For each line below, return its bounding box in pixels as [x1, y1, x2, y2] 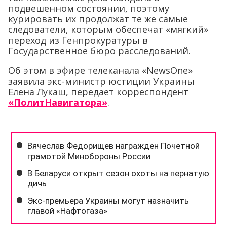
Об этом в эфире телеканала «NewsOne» [8, 64, 193, 77]
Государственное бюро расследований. [8, 44, 191, 57]
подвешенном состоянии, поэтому [8, 2, 169, 14]
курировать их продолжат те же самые [8, 12, 188, 25]
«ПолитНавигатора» [8, 96, 107, 108]
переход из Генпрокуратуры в [8, 33, 148, 46]
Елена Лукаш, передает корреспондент [8, 85, 188, 98]
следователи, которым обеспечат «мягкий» [8, 23, 208, 35]
